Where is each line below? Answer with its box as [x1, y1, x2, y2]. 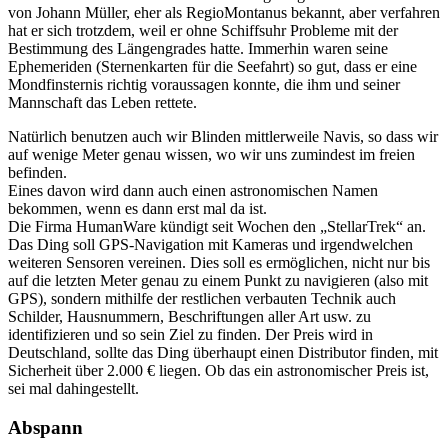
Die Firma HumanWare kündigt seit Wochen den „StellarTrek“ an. [8, 218, 426, 236]
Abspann [8, 416, 83, 438]
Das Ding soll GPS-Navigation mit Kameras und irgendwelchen [8, 236, 413, 254]
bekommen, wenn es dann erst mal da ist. [8, 200, 267, 218]
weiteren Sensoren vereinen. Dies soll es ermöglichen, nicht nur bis [8, 254, 430, 272]
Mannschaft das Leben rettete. [8, 94, 197, 112]
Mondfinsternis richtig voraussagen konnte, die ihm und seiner [8, 76, 400, 94]
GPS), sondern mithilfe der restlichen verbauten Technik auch [8, 290, 396, 308]
